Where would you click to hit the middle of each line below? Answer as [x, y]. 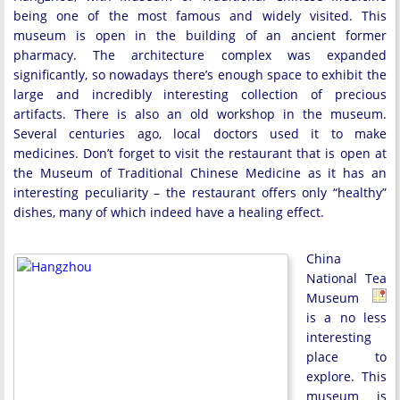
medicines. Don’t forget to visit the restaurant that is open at [200, 153]
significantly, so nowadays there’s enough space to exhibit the [200, 75]
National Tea [346, 278]
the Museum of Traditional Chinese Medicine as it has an [200, 173]
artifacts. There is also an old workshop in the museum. [200, 114]
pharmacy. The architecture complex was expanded [200, 55]
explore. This [346, 376]
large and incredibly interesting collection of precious [200, 94]
